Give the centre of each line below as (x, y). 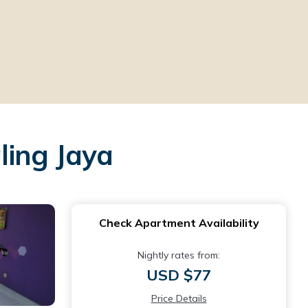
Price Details (179, 298)
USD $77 (179, 275)
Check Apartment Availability (179, 222)
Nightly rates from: (179, 255)
